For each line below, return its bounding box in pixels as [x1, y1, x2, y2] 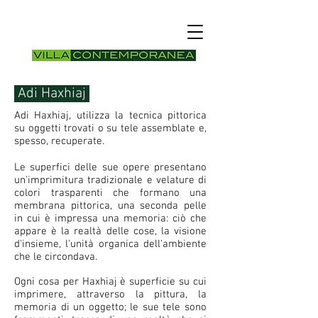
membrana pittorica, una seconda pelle [14, 199, 207, 212]
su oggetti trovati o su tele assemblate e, [14, 122, 207, 135]
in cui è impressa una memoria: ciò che [14, 212, 207, 225]
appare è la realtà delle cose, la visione [14, 225, 207, 238]
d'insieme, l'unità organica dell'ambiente [14, 238, 207, 251]
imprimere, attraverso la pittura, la [14, 288, 207, 301]
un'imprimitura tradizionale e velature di [14, 174, 207, 187]
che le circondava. [14, 251, 97, 263]
